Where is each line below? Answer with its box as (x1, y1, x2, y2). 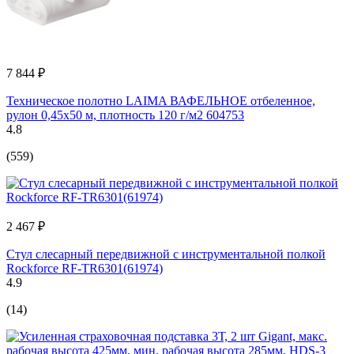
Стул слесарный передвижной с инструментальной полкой (6, 247, 326, 261)
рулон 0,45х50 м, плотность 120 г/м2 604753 (6, 107, 244, 122)
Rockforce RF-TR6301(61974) (6, 261, 163, 275)
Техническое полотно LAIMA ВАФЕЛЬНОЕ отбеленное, (6, 93, 315, 107)
